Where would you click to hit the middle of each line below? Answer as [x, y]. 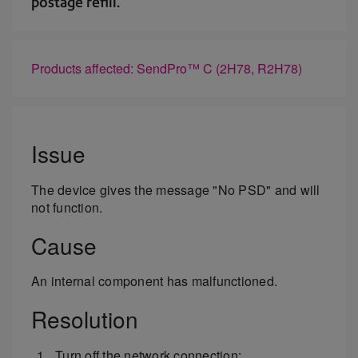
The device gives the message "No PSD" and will [176, 190]
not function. [67, 208]
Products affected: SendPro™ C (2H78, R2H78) [167, 68]
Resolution [85, 318]
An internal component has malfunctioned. [154, 281]
